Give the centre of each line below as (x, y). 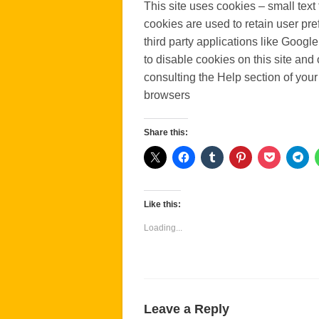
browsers (167, 95)
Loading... (163, 228)
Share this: (166, 132)
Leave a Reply (187, 309)
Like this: (162, 204)
